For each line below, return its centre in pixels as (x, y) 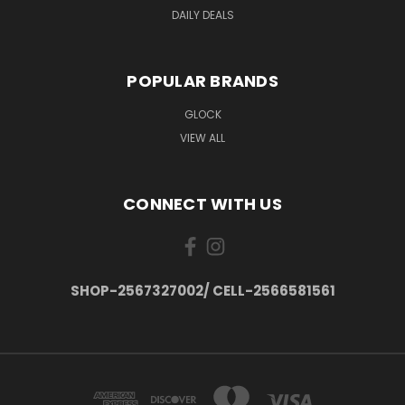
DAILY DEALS (202, 14)
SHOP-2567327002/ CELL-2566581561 (202, 290)
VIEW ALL (202, 137)
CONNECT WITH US (202, 203)
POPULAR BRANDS (202, 80)
